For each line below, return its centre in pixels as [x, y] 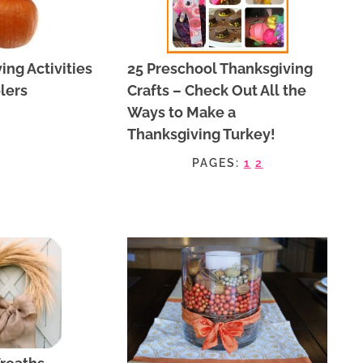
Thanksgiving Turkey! [202, 134]
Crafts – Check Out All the [217, 90]
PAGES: [218, 162]
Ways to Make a [182, 112]
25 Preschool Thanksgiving [220, 68]
